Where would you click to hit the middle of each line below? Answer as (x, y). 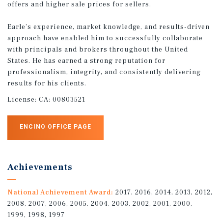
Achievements (40, 167)
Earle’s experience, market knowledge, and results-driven (109, 27)
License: (23, 99)
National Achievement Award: (60, 192)
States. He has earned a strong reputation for (86, 61)
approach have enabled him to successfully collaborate (105, 38)
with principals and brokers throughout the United (98, 49)
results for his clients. (47, 83)
